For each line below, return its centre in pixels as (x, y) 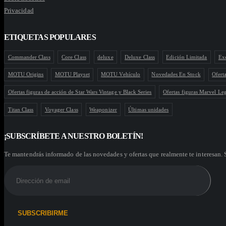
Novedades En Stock (176, 74)
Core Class (74, 57)
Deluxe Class (140, 57)
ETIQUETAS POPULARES (50, 37)
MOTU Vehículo (121, 74)
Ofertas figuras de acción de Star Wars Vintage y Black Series (80, 92)
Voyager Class (61, 109)
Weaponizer (103, 109)
